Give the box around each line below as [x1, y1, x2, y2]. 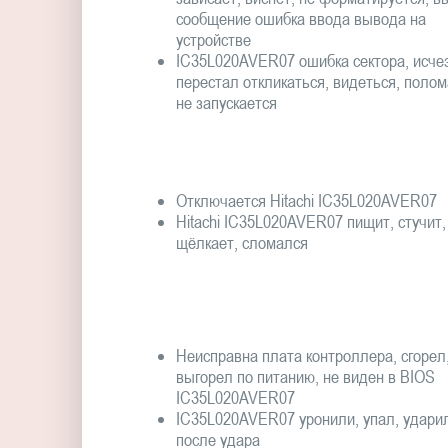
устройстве [175, 28, 251, 50]
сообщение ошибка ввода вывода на [175, 7, 426, 29]
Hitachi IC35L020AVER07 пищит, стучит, [175, 211, 446, 233]
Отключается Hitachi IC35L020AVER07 [175, 190, 437, 212]
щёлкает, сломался [175, 232, 308, 254]
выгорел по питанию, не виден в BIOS [175, 365, 435, 387]
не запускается [175, 91, 277, 113]
